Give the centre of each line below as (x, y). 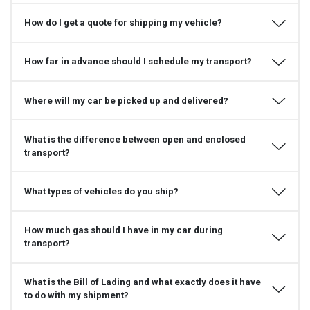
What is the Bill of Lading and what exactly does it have (142, 282)
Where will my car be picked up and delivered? (126, 100)
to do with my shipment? (76, 295)
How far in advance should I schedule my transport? (138, 62)
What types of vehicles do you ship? (101, 192)
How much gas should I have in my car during (123, 230)
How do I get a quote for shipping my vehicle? (123, 23)
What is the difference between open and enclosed (135, 139)
